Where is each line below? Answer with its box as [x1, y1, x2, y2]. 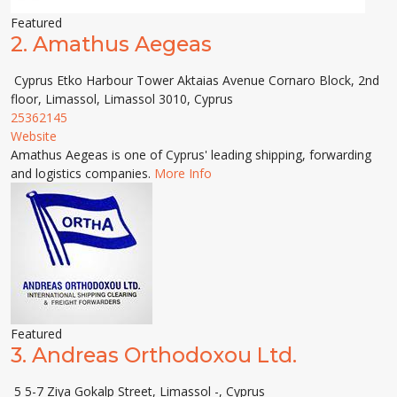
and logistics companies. [11, 165, 154, 182]
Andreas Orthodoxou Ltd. [32, 342, 297, 368]
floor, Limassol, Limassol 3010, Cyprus [11, 90, 233, 107]
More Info [154, 165, 212, 182]
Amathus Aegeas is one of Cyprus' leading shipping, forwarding [11, 146, 371, 163]
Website [11, 128, 57, 144]
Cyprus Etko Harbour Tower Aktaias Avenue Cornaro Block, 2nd [11, 72, 379, 89]
